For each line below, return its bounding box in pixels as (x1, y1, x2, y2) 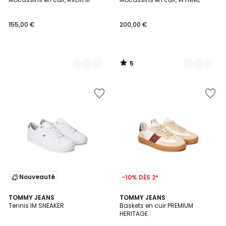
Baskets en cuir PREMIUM (120, 201, 193, 210)
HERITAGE (120, 209, 148, 218)
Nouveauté (19, 173, 55, 181)
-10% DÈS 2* (122, 173, 158, 182)
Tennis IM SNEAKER (9, 201, 64, 210)
